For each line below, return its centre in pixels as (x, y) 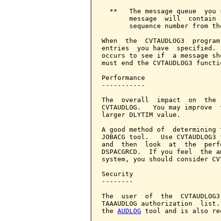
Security (117, 174)
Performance (123, 78)
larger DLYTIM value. (141, 115)
